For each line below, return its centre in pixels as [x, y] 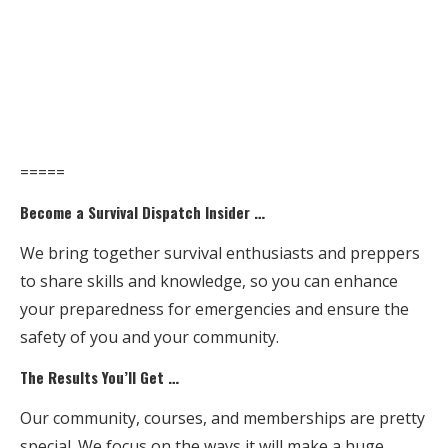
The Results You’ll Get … [99, 376]
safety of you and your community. [149, 336]
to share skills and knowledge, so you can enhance [209, 280]
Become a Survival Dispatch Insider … [142, 211]
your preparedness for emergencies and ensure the [214, 308]
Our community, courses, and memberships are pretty [222, 417]
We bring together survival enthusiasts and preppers [220, 252]
